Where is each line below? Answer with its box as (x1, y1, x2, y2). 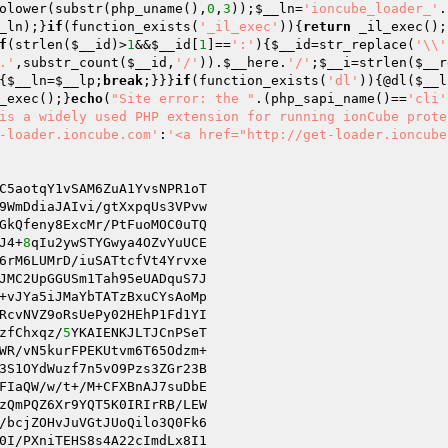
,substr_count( (15, 55, 127, 70)
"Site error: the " (111, 91, 255, 106)
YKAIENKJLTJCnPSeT (71, 325, 207, 340)
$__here (223, 55, 279, 70)
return (303, 19, 351, 34)
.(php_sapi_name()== (255, 91, 407, 106)
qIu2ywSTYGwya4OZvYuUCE (31, 235, 207, 250)
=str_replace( (311, 37, 415, 52)
